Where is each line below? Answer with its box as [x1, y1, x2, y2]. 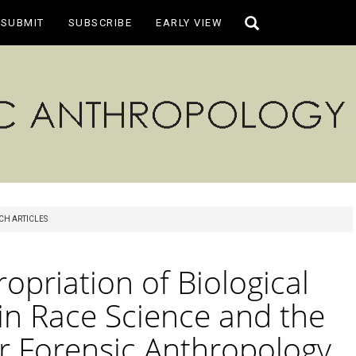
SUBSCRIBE [68, 17, 132, 29]
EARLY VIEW [156, 17, 222, 29]
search [244, 32, 275, 44]
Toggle [244, 16, 276, 28]
